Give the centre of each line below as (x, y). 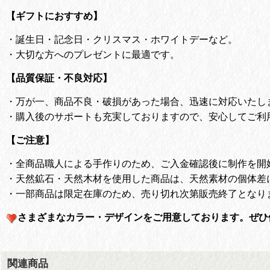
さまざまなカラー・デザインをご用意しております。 (133, 217)
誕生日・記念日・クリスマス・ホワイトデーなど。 (127, 39)
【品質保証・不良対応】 (59, 77)
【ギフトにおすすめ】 (54, 15)
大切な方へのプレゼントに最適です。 (98, 54)
